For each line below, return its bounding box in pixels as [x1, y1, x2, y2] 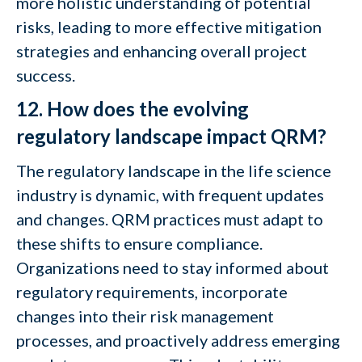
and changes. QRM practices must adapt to [16, 209, 323, 229]
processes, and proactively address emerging [16, 330, 340, 350]
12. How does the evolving [16, 97, 249, 120]
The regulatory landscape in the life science [16, 161, 331, 180]
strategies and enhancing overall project [16, 41, 307, 61]
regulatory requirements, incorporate [16, 282, 288, 301]
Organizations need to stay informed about [16, 258, 329, 277]
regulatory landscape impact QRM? [16, 124, 326, 148]
